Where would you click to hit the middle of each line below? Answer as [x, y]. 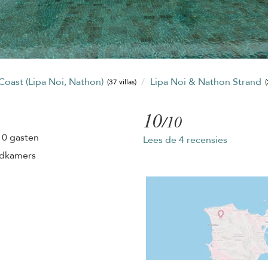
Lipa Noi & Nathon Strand [207, 82]
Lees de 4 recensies [185, 140]
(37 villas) [122, 82]
